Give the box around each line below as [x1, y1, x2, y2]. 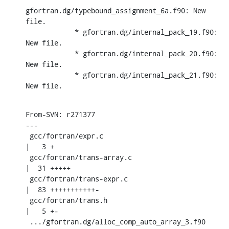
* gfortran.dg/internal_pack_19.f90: [26, 27, 75, 37]
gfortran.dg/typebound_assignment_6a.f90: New [26, 5, 205, 15]
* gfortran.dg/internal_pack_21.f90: [26, 70, 75, 80]
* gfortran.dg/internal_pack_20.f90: [26, 48, 75, 58]
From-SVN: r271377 [26, 109, 95, 119]
